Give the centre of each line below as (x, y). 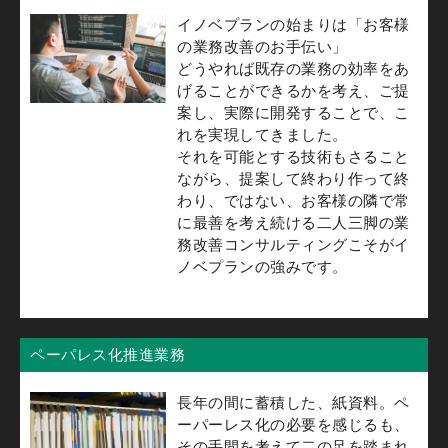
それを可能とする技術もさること (293, 156)
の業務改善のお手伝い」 (262, 46)
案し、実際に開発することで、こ (293, 112)
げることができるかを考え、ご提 (293, 90)
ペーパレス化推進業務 (107, 354)
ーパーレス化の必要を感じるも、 (293, 424)
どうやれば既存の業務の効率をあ (293, 68)
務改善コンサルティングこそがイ (293, 244)
